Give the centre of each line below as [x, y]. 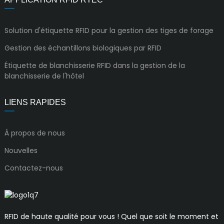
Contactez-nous [33, 168]
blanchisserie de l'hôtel [44, 76]
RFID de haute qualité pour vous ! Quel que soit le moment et [111, 216]
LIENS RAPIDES [35, 102]
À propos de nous [34, 133]
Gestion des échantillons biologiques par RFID [83, 48]
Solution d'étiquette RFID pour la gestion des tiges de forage [109, 31]
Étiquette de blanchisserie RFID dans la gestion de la [94, 65]
